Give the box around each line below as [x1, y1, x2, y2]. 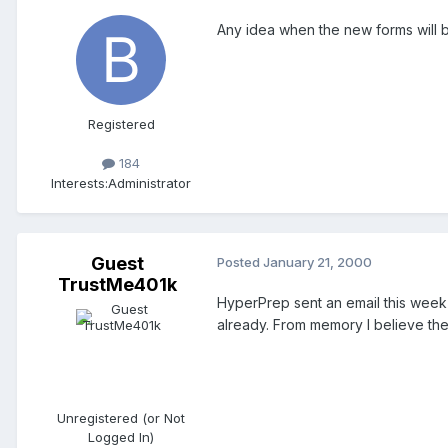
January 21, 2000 [263, 253, 372, 270]
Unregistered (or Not [57, 409, 185, 426]
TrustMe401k [57, 273, 177, 295]
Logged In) [88, 428, 154, 445]
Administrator [108, 174, 191, 191]
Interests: [51, 174, 108, 191]
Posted [217, 253, 263, 270]
